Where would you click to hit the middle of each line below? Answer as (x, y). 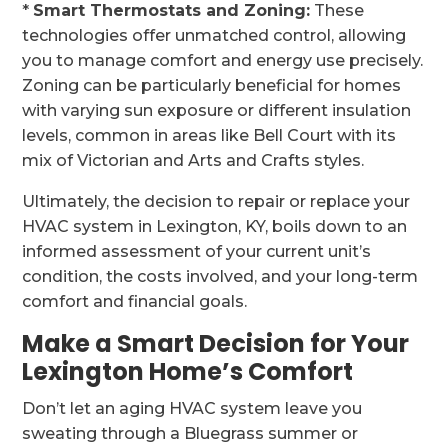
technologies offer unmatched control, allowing (214, 35)
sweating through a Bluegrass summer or (190, 433)
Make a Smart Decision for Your (216, 343)
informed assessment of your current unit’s (197, 251)
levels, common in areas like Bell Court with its (209, 135)
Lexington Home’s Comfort (188, 371)
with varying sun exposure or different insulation (217, 110)
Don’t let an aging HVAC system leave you (192, 408)
